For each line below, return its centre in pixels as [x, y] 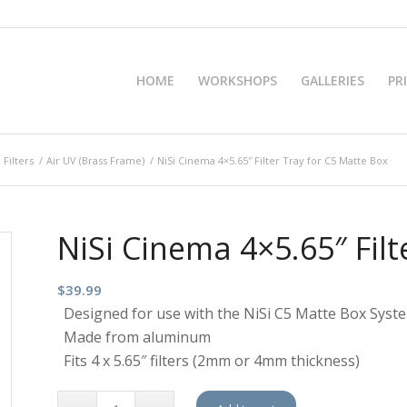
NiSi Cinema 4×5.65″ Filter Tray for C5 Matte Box [273, 160]
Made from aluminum [137, 337]
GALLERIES [333, 80]
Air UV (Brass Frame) [95, 160]
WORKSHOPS [238, 80]
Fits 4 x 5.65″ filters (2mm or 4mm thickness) [211, 361]
